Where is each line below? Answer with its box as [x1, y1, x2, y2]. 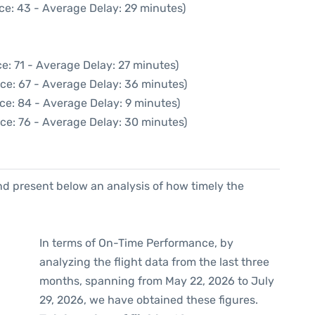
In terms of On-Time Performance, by [39, 236, 233, 250]
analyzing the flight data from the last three [39, 255, 269, 269]
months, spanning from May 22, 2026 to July [39, 274, 274, 288]
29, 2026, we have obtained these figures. [39, 293, 258, 307]
